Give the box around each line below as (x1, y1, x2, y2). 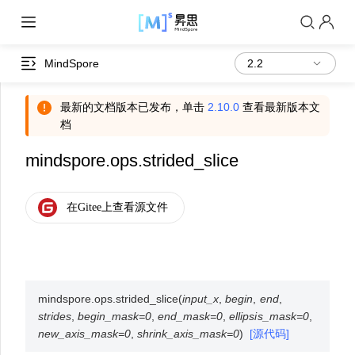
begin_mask (78, 310, 139, 323)
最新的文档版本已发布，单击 (60, 101, 208, 113)
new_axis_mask (38, 327, 119, 340)
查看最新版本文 (239, 101, 320, 113)
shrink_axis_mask (137, 327, 227, 340)
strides (38, 310, 72, 323)
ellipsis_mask (229, 310, 296, 323)
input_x (182, 292, 219, 305)
